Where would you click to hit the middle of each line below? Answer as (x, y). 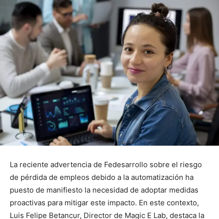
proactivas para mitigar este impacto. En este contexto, (104, 202)
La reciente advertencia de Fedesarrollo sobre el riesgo (106, 164)
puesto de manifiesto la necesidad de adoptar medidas (104, 190)
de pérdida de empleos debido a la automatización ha (102, 177)
